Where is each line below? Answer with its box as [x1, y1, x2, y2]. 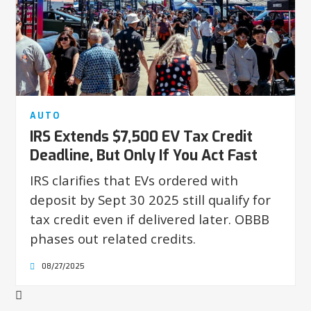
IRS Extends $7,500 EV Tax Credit [30, 127, 253, 147]
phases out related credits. [30, 230, 196, 248]
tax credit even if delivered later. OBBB [30, 210, 270, 228]
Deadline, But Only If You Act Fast [30, 146, 258, 166]
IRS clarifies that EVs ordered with [30, 171, 239, 190]
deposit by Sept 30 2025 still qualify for [30, 191, 271, 209]
